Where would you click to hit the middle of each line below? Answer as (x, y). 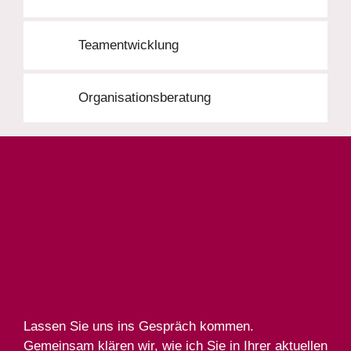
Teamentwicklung (128, 45)
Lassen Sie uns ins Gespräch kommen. (139, 327)
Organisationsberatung (144, 97)
